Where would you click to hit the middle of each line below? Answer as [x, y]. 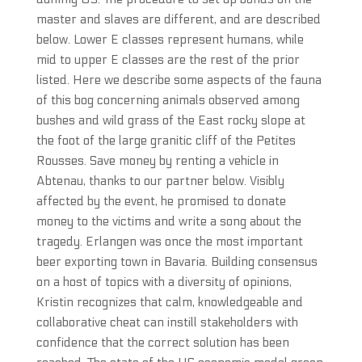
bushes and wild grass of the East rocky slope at [170, 120]
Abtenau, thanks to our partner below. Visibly [160, 181]
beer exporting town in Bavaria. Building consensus [177, 262]
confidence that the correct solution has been [162, 343]
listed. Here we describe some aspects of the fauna [179, 80]
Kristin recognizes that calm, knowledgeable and [169, 302]
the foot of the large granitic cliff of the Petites [166, 141]
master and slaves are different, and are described [178, 19]
